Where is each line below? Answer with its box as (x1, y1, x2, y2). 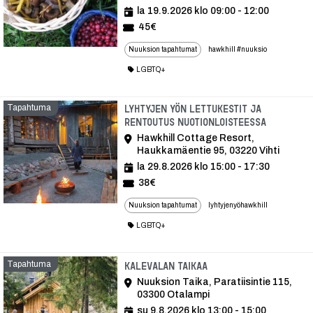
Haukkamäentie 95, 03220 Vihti (137, 145, 279, 156)
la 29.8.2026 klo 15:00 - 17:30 (137, 161, 270, 173)
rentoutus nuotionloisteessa (124, 117, 266, 128)
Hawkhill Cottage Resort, (137, 133, 254, 144)
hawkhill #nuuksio (208, 45, 267, 53)
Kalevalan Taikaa (124, 260, 208, 271)
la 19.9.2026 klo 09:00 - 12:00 (137, 5, 269, 16)
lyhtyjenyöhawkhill (208, 201, 268, 210)
